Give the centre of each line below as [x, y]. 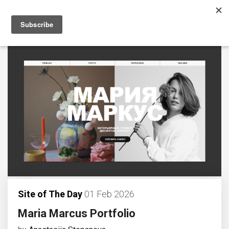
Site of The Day [50, 194]
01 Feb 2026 [108, 194]
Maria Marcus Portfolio [77, 213]
